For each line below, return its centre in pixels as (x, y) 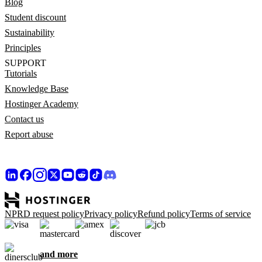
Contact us (24, 119)
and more (59, 254)
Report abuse (29, 134)
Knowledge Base (37, 88)
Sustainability (30, 32)
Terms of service (220, 213)
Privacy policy (111, 213)
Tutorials (21, 73)
